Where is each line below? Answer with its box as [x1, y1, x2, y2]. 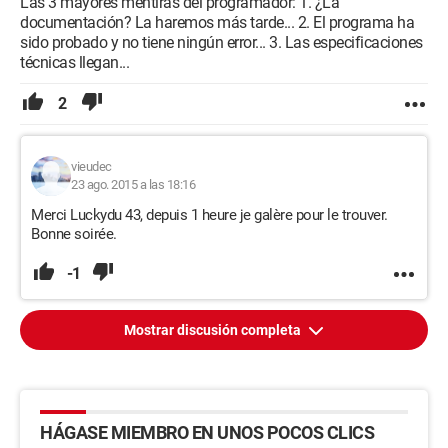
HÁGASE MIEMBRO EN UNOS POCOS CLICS [40, 422, 374, 443]
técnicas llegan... [20, 53, 129, 72]
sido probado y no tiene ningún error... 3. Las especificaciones [20, 33, 423, 52]
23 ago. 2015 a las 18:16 [71, 177, 195, 192]
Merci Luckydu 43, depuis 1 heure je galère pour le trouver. [31, 206, 388, 224]
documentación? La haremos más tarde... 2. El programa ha [20, 13, 414, 32]
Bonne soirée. [31, 225, 117, 243]
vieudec [71, 159, 112, 174]
